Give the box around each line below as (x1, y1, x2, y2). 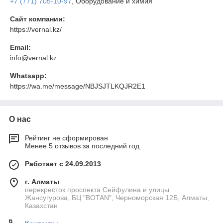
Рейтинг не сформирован (25, 134, 108, 142)
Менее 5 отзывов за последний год (25, 142, 139, 150)
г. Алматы (25, 178, 59, 186)
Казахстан (25, 202, 58, 210)
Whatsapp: (10, 72, 47, 80)
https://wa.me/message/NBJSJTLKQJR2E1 (10, 82, 145, 90)
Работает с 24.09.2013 (25, 160, 101, 168)
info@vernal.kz (10, 54, 57, 62)
